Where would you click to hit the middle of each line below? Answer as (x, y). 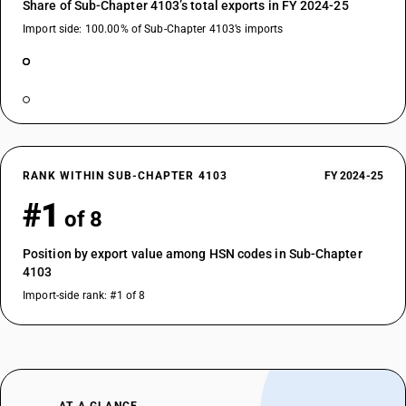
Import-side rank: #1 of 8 (84, 295)
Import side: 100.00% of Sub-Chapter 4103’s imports (153, 29)
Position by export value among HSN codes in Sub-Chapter (193, 254)
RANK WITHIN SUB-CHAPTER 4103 (126, 176)
